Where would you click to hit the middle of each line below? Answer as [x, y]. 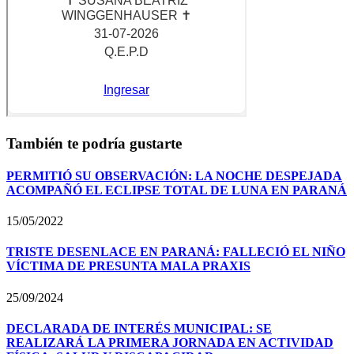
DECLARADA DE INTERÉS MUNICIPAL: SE [139, 328]
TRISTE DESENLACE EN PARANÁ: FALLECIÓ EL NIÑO [176, 252]
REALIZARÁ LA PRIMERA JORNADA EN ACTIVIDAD [170, 342]
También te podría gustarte [94, 143]
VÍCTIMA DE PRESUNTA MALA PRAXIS [128, 266]
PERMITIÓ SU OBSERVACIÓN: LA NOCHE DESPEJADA [174, 175]
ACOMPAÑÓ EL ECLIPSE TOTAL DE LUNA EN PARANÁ [177, 190]
